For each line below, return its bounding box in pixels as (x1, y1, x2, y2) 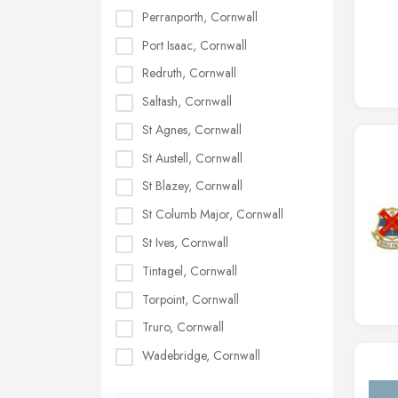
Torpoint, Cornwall (142, 290, 239, 308)
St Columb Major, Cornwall (142, 205, 283, 224)
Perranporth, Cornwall (142, 7, 258, 26)
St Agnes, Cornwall (142, 120, 242, 139)
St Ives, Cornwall (142, 234, 228, 251)
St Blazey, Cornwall (142, 177, 243, 195)
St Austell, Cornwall (142, 148, 243, 167)
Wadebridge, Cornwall (142, 346, 260, 365)
